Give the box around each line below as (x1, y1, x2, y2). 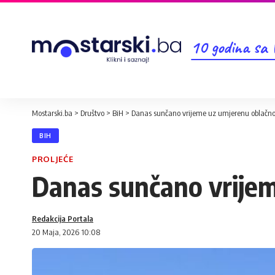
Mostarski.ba (32, 108, 72, 118)
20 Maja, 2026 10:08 (32, 227, 100, 237)
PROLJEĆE (32, 154, 74, 164)
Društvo (80, 108, 104, 118)
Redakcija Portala (32, 214, 93, 223)
